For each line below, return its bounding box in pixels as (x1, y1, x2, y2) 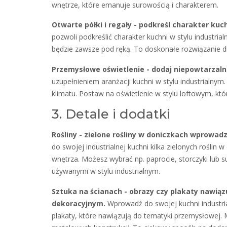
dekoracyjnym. (52, 198, 105, 208)
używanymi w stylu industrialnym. (52, 166, 160, 176)
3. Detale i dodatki (52, 106, 170, 122)
